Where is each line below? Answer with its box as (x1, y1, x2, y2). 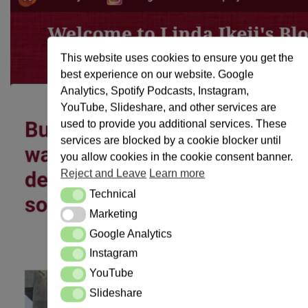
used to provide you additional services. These (60, 118, 287, 130)
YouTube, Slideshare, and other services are (60, 101, 277, 113)
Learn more (149, 167, 206, 179)
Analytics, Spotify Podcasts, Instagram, (60, 85, 250, 97)
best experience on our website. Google (60, 68, 254, 80)
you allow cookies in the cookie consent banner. (60, 151, 294, 163)
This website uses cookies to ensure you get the (60, 52, 294, 64)
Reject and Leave (60, 167, 147, 179)
